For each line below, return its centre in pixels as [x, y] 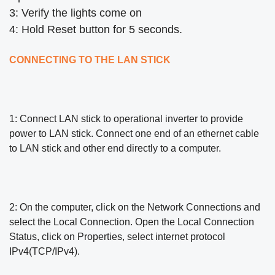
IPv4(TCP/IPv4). [45, 252]
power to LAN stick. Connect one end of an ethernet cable [134, 134]
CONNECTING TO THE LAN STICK [90, 60]
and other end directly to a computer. [142, 149]
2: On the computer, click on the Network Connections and [135, 207]
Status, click [37, 237]
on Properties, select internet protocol [145, 237]
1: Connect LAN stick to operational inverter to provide [126, 119]
